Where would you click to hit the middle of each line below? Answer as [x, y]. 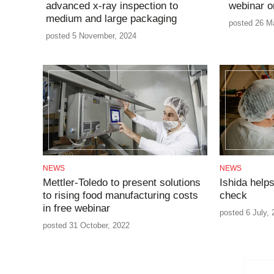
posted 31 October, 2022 [86, 226]
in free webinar [76, 208]
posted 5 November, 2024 [91, 35]
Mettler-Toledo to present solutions [121, 182]
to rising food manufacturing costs [120, 195]
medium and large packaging [111, 18]
